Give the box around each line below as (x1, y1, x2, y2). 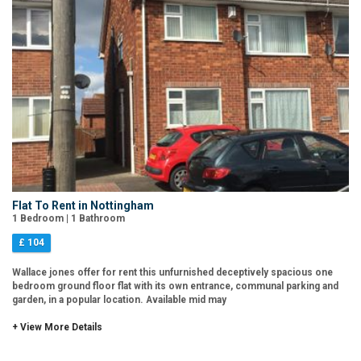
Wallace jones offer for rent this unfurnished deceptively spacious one (12, 266, 333, 278)
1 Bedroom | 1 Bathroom (12, 212, 125, 224)
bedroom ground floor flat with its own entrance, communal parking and (12, 280, 338, 292)
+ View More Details (12, 321, 102, 333)
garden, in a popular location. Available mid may (12, 293, 226, 305)
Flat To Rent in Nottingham (12, 198, 154, 212)
